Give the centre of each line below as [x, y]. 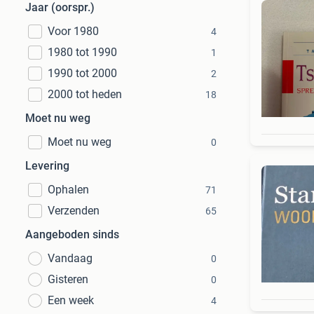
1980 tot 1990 [82, 52]
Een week [71, 300]
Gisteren [68, 279]
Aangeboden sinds [72, 234]
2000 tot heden [85, 94]
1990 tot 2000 [82, 73]
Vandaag [70, 258]
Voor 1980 [73, 31]
